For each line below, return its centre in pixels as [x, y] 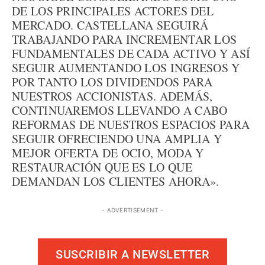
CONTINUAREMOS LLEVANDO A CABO [120, 110]
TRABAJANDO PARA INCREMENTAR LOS [125, 39]
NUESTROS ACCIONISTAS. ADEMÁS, [112, 96]
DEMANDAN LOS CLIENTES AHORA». [116, 181]
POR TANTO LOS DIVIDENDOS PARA [112, 82]
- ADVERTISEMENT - [132, 210]
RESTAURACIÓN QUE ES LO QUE [102, 167]
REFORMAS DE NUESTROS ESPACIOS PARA [131, 125]
